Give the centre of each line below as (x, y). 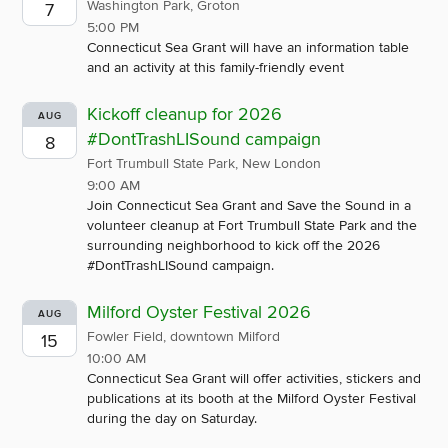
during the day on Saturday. (172, 418)
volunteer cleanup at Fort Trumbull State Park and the (252, 225)
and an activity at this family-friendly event (217, 67)
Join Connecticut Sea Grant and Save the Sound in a (249, 205)
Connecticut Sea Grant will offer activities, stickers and (254, 378)
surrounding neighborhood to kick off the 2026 (233, 245)
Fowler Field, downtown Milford (183, 336)
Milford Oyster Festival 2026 (199, 312)
